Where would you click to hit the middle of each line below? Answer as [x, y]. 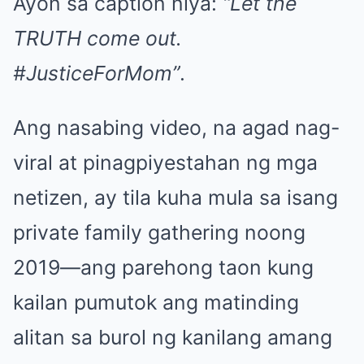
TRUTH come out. [97, 39]
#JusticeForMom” [96, 74]
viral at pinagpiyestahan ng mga [165, 163]
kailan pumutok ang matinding [156, 303]
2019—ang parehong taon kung [163, 268]
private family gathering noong [159, 233]
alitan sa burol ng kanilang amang [173, 338]
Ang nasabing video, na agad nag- [176, 128]
